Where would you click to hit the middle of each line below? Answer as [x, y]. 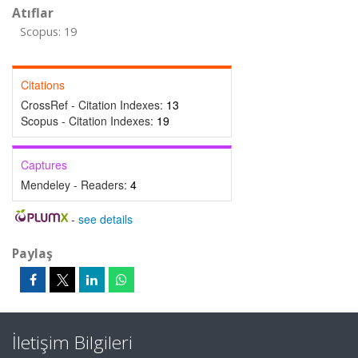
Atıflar [33, 13]
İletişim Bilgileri [72, 342]
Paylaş [32, 253]
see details [105, 219]
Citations [43, 85]
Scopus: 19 [48, 32]
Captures [44, 165]
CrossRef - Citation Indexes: [93, 105]
